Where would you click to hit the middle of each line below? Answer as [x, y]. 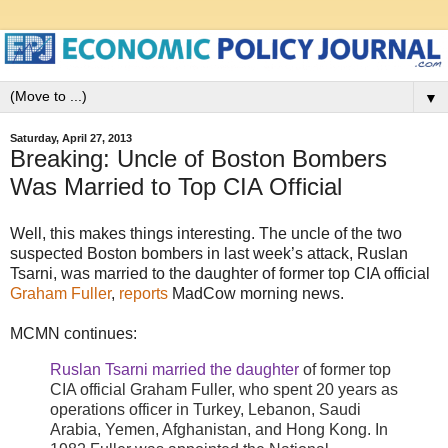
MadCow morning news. [256, 294]
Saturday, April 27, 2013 [71, 138]
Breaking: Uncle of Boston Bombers [198, 158]
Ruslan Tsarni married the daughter [174, 370]
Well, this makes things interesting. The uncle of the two [206, 234]
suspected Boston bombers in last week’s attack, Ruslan [209, 254]
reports [143, 294]
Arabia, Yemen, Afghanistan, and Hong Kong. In [219, 430]
